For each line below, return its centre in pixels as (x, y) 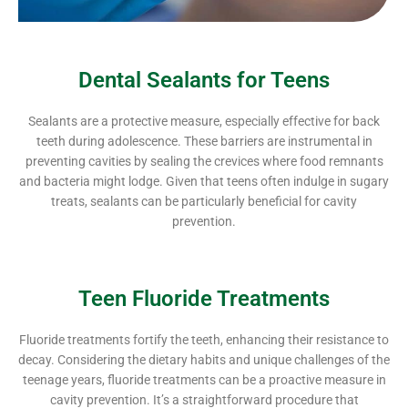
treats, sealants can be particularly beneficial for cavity (204, 201)
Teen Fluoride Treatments (204, 298)
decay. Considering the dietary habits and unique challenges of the (204, 359)
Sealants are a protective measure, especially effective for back (204, 121)
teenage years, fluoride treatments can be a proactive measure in (204, 379)
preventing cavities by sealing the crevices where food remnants (204, 161)
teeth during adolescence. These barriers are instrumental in (204, 141)
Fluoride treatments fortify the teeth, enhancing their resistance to (204, 339)
